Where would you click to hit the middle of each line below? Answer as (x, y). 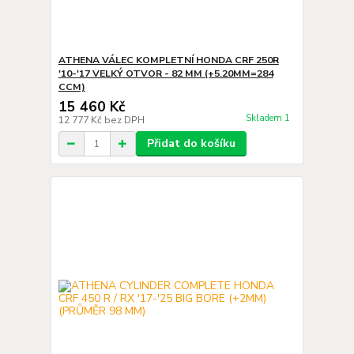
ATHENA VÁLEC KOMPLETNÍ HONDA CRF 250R (168, 60)
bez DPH (124, 120)
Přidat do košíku (191, 143)
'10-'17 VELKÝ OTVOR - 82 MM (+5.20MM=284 (166, 73)
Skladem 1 (269, 119)
